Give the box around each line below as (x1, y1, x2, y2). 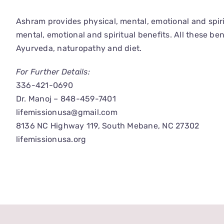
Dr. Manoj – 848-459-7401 (16, 94, 116, 104)
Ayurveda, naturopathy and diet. (16, 43, 142, 53)
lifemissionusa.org (16, 134, 86, 144)
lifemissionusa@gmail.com (16, 107, 117, 117)
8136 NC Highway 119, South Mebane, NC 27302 (16, 121, 199, 131)
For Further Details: (16, 67, 90, 77)
